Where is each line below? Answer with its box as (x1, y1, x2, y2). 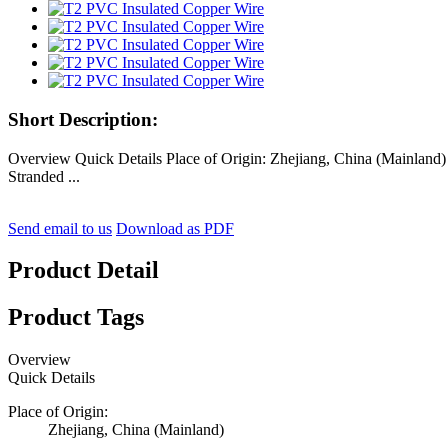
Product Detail (8, 257, 159, 284)
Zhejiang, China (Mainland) (48, 421, 224, 439)
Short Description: (8, 108, 158, 130)
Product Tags (8, 304, 144, 331)
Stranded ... (8, 167, 80, 185)
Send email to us (8, 219, 112, 237)
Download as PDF (116, 219, 234, 237)
